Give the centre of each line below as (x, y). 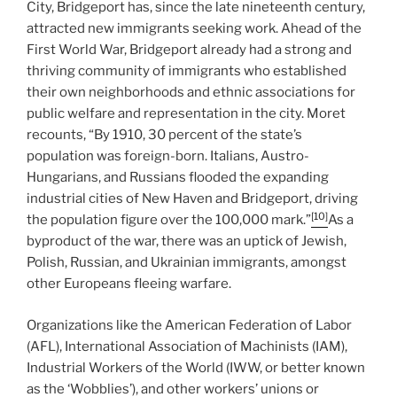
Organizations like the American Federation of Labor (189, 325)
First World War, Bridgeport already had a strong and (189, 50)
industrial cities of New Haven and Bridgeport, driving (192, 199)
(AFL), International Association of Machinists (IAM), (187, 346)
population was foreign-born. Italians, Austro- (168, 156)
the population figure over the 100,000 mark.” (169, 220)
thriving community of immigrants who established (187, 71)
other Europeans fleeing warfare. (129, 284)
